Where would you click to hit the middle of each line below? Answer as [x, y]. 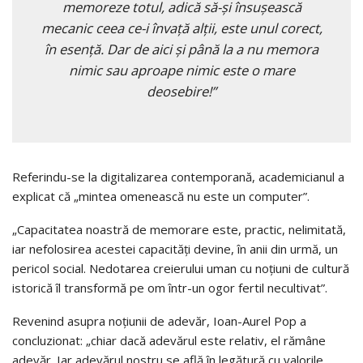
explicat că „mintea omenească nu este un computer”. [161, 196]
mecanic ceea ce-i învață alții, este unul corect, [181, 28]
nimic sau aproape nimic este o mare [181, 70]
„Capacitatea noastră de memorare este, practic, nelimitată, [179, 229]
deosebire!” [181, 91]
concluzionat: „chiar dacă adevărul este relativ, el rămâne [169, 340]
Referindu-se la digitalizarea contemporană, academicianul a [178, 176]
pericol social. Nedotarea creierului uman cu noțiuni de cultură [181, 268]
